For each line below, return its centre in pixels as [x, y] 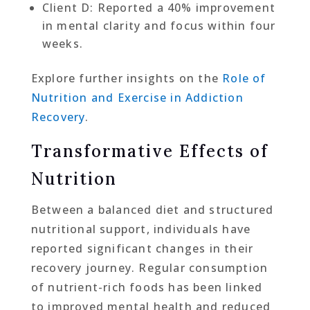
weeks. [62, 43]
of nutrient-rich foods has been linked [147, 287]
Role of [244, 78]
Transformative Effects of [149, 151]
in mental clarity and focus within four [159, 25]
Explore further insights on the [127, 78]
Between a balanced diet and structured [152, 209]
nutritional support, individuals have [141, 229]
